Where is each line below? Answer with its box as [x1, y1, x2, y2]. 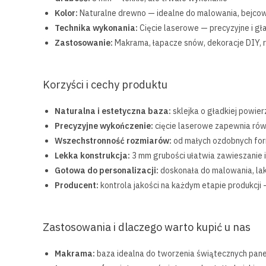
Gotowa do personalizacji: [55, 165, 159, 176]
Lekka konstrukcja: [55, 150, 130, 161]
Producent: [55, 180, 99, 191]
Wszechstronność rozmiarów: [55, 135, 172, 146]
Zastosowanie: [55, 37, 113, 48]
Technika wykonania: [55, 23, 138, 33]
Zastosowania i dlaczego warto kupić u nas [43, 220, 251, 234]
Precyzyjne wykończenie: [55, 121, 153, 131]
